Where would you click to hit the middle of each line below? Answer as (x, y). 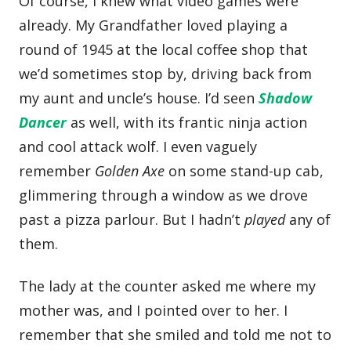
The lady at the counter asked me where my (168, 286)
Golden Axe (130, 171)
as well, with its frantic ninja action (187, 123)
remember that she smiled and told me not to (175, 334)
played (265, 220)
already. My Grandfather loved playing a (154, 25)
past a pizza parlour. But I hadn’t (132, 220)
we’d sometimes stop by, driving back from (166, 74)
